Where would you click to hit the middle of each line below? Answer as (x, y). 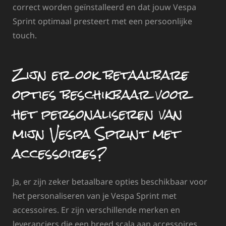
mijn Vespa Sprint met (96, 134)
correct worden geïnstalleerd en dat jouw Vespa (104, 7)
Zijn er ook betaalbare (101, 75)
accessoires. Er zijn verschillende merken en (96, 210)
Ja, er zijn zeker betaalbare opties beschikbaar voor (110, 182)
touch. (25, 36)
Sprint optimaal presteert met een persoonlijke (102, 21)
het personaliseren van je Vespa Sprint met (95, 196)
